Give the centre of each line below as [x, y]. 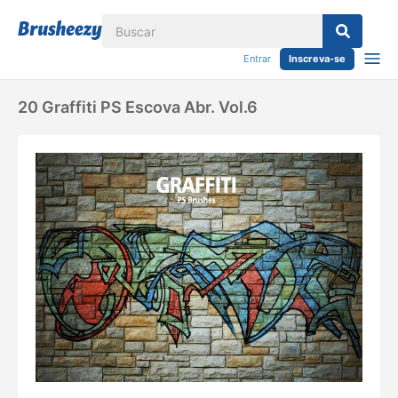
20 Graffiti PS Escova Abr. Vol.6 [138, 107]
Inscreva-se [317, 59]
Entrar [257, 59]
